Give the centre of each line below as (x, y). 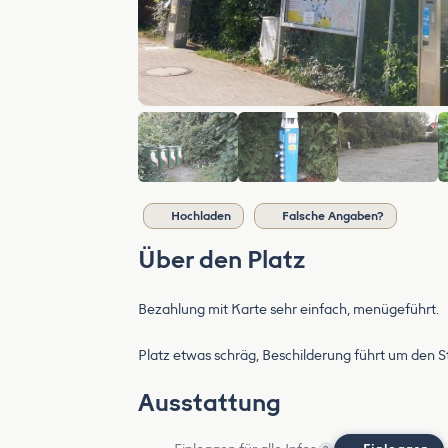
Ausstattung (209, 402)
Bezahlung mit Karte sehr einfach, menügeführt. (288, 309)
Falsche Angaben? (333, 216)
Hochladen (201, 216)
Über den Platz (221, 259)
